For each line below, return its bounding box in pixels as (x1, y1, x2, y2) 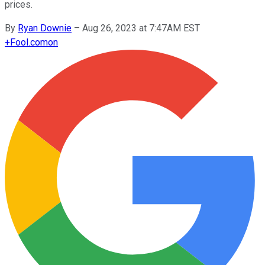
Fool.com (10, 36, 48, 48)
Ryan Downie (18, 22, 72, 34)
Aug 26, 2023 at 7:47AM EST (82, 22, 200, 34)
